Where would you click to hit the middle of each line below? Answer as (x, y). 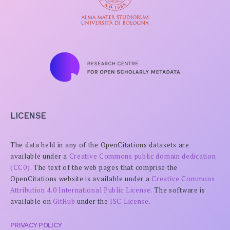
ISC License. (130, 201)
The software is (179, 190)
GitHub (64, 201)
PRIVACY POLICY (36, 225)
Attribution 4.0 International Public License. (81, 190)
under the (93, 201)
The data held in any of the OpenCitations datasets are (100, 145)
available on (32, 201)
